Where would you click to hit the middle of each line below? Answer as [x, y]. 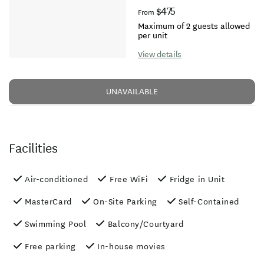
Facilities [33, 149]
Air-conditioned [57, 180]
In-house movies [131, 247]
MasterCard [48, 202]
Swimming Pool [56, 225]
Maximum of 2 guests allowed [194, 27]
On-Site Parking [125, 202]
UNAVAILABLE [132, 92]
